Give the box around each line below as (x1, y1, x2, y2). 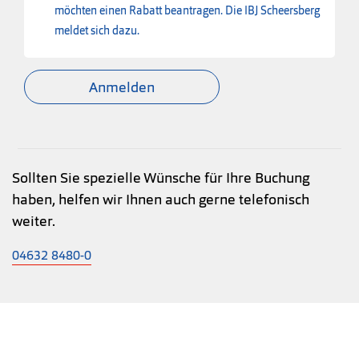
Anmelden (89, 77, 155, 96)
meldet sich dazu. (54, 22, 139, 38)
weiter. (12, 211, 55, 230)
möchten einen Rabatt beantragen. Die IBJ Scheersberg (54, 2, 320, 18)
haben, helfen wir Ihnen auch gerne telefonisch (12, 189, 309, 208)
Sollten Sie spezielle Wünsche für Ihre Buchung (12, 167, 309, 187)
